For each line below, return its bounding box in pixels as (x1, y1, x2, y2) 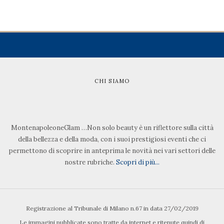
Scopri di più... (116, 158, 159, 167)
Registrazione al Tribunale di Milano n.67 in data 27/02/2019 (25, 204, 198, 212)
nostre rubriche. (64, 158, 116, 167)
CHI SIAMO (94, 77, 129, 85)
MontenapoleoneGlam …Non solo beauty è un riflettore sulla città (10, 123, 213, 132)
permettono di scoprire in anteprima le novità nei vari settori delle (8, 146, 215, 155)
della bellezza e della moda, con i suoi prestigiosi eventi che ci (18, 135, 206, 144)
